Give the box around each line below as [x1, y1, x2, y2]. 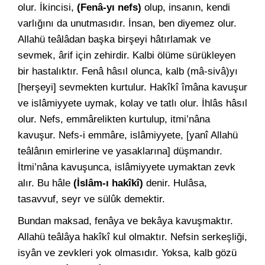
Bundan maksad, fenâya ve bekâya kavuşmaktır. [18, 215, 233, 227]
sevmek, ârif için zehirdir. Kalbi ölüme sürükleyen [18, 50, 235, 61]
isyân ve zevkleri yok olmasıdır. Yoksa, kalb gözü [18, 247, 237, 258]
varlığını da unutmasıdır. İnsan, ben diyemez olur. [18, 18, 237, 29]
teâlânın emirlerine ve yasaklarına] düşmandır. [18, 146, 222, 157]
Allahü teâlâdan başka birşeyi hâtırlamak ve [18, 34, 211, 45]
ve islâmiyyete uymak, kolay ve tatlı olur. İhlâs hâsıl [18, 98, 247, 109]
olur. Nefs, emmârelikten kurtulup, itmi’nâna [18, 114, 210, 125]
